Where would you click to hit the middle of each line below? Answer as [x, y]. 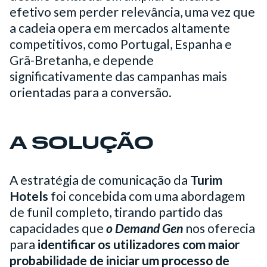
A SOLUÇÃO [82, 144]
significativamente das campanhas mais [118, 76]
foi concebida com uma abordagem [147, 196]
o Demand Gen [143, 228]
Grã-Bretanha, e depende [82, 60]
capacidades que [57, 228]
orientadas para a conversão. [91, 92]
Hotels [29, 196]
